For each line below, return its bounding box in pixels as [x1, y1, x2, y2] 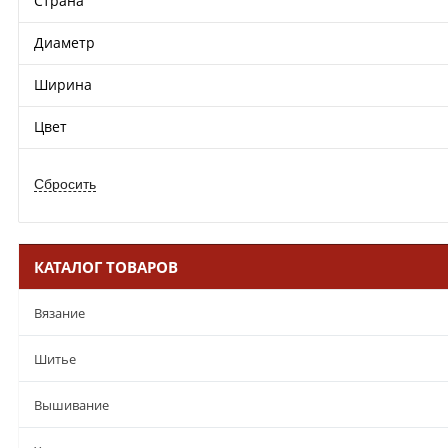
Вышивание [34, 396, 109, 414]
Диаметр [34, 33, 95, 52]
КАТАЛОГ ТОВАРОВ [34, 257, 178, 277]
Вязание [34, 304, 85, 322]
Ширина [34, 75, 92, 94]
